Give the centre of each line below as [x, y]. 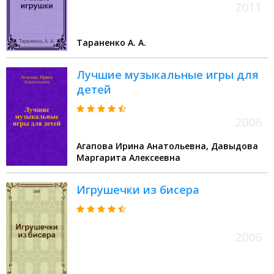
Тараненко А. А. [111, 43]
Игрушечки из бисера [138, 190]
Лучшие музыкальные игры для [168, 75]
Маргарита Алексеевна [128, 158]
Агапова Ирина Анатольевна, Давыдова [144, 146]
